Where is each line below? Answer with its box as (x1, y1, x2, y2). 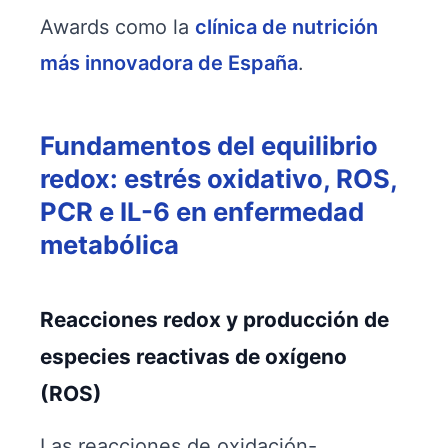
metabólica (40, 229, 179, 260)
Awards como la (40, 15, 195, 39)
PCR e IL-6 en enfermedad (40, 196, 364, 227)
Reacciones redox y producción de (40, 307, 389, 332)
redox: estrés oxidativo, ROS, (40, 163, 397, 194)
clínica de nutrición (195, 15, 378, 39)
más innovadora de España (40, 51, 298, 75)
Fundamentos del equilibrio (40, 130, 378, 161)
